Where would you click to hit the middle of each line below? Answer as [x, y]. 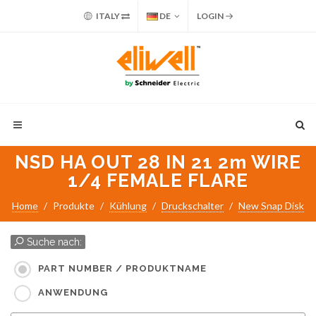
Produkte [74, 206]
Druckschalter [193, 206]
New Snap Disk [271, 206]
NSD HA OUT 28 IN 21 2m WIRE [158, 162]
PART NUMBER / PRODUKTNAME [122, 269]
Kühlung [128, 206]
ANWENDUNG [73, 293]
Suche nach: [53, 242]
